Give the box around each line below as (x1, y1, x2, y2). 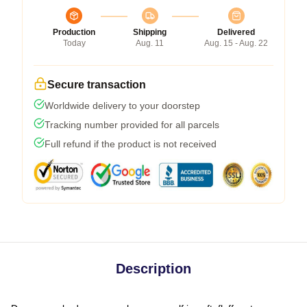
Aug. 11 (136, 38, 164, 48)
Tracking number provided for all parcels (45, 119, 219, 130)
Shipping (133, 27, 167, 37)
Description (116, 260, 191, 276)
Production (53, 27, 95, 37)
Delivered (217, 27, 255, 37)
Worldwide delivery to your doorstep (45, 99, 200, 111)
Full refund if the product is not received (45, 138, 217, 149)
